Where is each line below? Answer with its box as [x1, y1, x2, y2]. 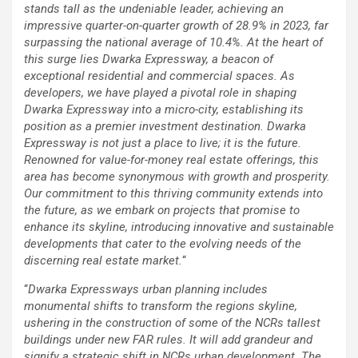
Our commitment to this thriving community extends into [24, 185, 323, 201]
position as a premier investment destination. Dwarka [24, 118, 306, 133]
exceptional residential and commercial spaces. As [24, 68, 295, 83]
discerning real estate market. [24, 253, 182, 268]
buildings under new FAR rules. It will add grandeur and [24, 332, 312, 347]
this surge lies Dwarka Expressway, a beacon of [24, 51, 273, 66]
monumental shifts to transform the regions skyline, [24, 298, 297, 313]
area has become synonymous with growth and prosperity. [24, 169, 330, 184]
